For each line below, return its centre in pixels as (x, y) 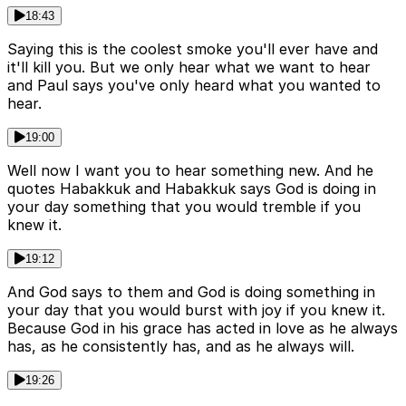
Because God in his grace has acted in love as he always (203, 329)
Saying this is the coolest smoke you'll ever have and (193, 49)
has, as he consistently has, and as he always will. (181, 347)
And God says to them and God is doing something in (191, 292)
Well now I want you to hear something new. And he (190, 171)
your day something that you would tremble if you (184, 207)
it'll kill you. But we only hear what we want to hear (189, 68)
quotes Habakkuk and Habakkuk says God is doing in (192, 189)
